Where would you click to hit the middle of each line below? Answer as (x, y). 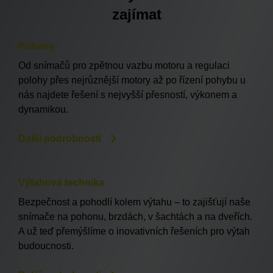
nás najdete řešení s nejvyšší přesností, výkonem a (128, 94)
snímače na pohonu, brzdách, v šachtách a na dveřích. (135, 216)
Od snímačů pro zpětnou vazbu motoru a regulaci (124, 65)
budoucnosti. (46, 246)
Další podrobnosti (60, 138)
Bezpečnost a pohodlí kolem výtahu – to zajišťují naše (134, 202)
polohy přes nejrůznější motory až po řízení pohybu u (132, 80)
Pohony (37, 46)
